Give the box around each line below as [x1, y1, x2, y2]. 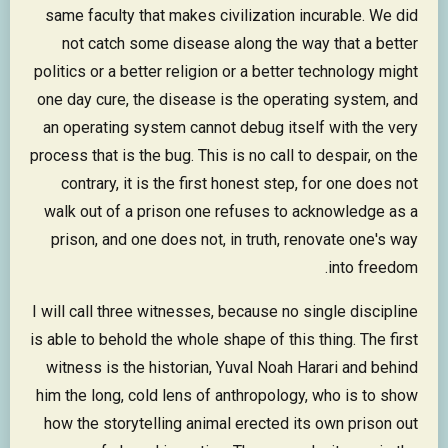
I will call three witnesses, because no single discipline [32, 302, 418, 322]
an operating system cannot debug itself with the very [43, 118, 418, 138]
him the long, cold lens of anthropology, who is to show [36, 386, 418, 406]
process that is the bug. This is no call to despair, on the [30, 146, 418, 166]
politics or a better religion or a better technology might [34, 62, 418, 82]
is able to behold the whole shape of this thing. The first [30, 330, 418, 350]
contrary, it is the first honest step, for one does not [61, 174, 418, 194]
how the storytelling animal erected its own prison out [44, 414, 418, 434]
